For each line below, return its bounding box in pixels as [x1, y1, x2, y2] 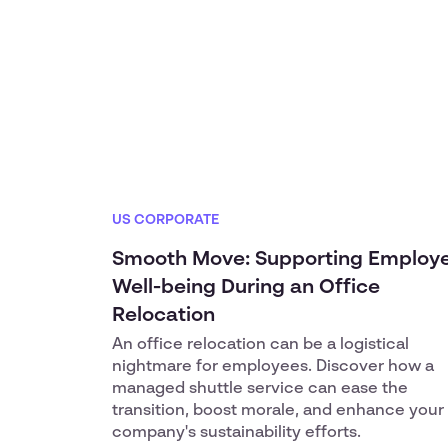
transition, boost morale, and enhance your [112, 403, 444, 419]
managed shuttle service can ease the [112, 381, 408, 397]
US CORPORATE [112, 213, 219, 227]
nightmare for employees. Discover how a [112, 359, 434, 375]
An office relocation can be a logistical [112, 337, 409, 353]
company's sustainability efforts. [112, 425, 361, 441]
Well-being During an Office [112, 278, 380, 298]
